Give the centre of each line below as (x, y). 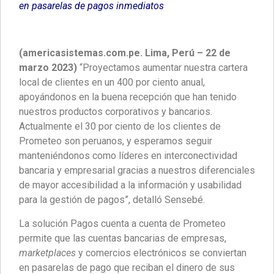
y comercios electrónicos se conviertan (161, 253)
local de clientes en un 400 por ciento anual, (112, 83)
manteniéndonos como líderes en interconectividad (128, 156)
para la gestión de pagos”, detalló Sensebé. (112, 200)
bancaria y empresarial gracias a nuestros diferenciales (137, 171)
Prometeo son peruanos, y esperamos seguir (116, 141)
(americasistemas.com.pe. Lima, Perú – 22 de (125, 53)
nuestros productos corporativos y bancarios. (116, 112)
